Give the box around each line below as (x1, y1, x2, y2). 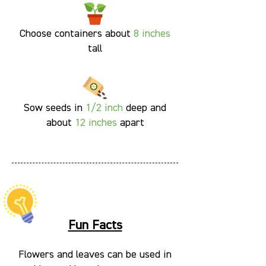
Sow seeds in (24, 103, 85, 114)
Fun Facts (68, 219, 122, 233)
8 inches (134, 28, 170, 40)
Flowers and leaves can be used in (18, 249, 172, 261)
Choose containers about (20, 28, 134, 40)
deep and (123, 103, 166, 114)
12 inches (74, 118, 117, 129)
